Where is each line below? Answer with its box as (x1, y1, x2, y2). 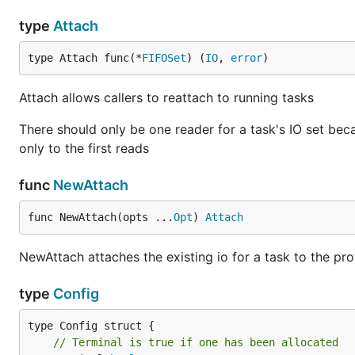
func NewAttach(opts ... (28, 211, 174, 223)
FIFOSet (142, 52, 186, 64)
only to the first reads (19, 140, 149, 156)
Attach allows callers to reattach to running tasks (19, 90, 314, 105)
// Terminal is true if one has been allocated (53, 336, 338, 349)
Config (53, 285, 99, 302)
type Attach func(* (28, 52, 142, 64)
